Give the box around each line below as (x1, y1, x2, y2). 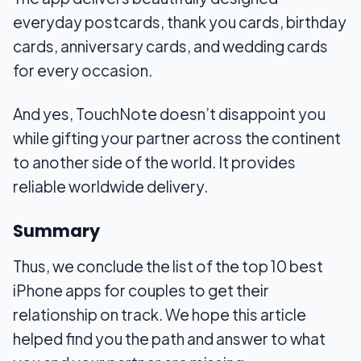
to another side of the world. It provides (13, 152, 296, 172)
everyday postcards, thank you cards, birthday (13, 12, 346, 32)
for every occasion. (13, 60, 152, 81)
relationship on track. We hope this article (13, 305, 306, 325)
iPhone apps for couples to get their (13, 280, 269, 301)
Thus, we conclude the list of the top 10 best (13, 256, 323, 276)
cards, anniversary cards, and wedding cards (13, 36, 328, 56)
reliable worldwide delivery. (13, 176, 208, 197)
